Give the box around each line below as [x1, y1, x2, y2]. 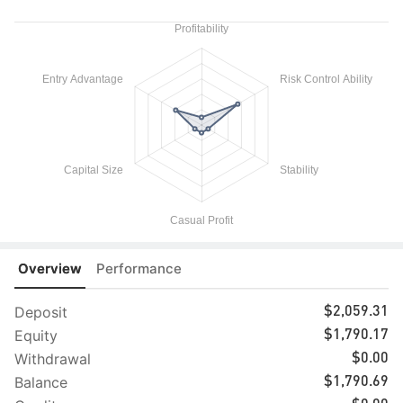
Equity [14, 327, 58, 345]
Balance [14, 373, 67, 391]
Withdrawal [14, 350, 91, 368]
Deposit [14, 303, 67, 321]
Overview [18, 260, 82, 278]
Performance [96, 260, 182, 278]
